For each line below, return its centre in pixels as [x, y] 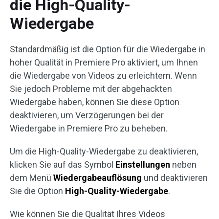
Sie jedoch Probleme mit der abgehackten [91, 89]
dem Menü [32, 178]
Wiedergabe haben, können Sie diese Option [95, 102]
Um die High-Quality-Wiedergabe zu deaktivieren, [104, 151]
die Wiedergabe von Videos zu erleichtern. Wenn [103, 76]
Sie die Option [37, 191]
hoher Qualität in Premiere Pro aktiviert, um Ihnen [104, 62]
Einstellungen [143, 164]
